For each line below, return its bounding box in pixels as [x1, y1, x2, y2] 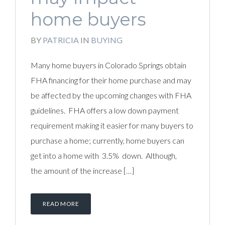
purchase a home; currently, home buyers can [31, 136, 184, 145]
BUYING [91, 35, 123, 45]
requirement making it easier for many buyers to [31, 121, 193, 130]
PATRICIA [43, 35, 79, 45]
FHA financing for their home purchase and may [31, 75, 191, 85]
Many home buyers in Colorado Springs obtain [31, 60, 186, 70]
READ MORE [43, 200, 79, 207]
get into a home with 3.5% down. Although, [31, 151, 177, 160]
